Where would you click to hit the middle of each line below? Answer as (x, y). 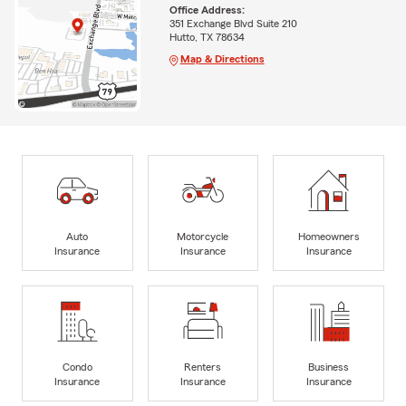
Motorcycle (203, 236)
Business (329, 367)
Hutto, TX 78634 (207, 37)
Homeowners (329, 236)
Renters (203, 367)
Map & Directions (222, 58)
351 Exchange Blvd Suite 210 (233, 23)
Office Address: (207, 10)
